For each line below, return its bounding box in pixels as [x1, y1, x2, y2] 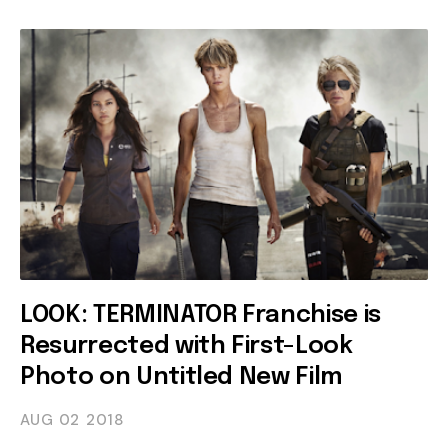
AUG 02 [20, 410, 80, 431]
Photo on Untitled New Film [20, 365, 343, 391]
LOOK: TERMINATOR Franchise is [20, 303, 381, 329]
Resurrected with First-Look [20, 334, 353, 360]
